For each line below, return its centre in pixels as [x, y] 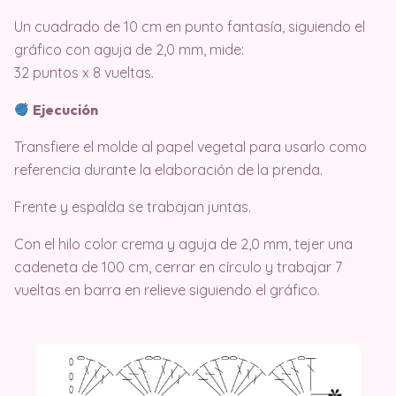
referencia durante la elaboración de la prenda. [168, 169]
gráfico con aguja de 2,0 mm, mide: [129, 49]
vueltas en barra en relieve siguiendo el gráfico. [167, 289]
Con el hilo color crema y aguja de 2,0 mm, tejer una [183, 244]
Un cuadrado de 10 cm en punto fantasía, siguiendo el [190, 26]
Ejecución [65, 109]
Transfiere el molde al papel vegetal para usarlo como [190, 146]
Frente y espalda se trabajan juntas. [133, 206]
